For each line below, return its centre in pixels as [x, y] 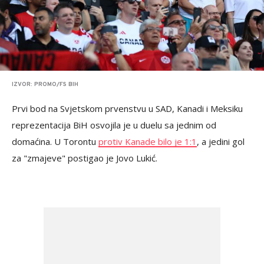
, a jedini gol [221, 141]
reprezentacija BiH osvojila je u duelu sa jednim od [114, 125]
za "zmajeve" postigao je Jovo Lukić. [85, 158]
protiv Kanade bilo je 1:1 [148, 141]
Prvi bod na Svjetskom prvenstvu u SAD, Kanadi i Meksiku [127, 108]
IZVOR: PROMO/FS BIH [45, 85]
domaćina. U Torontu [55, 141]
